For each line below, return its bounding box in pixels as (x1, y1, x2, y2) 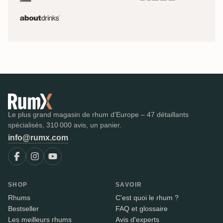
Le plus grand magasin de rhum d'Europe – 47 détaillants (8, 111, 189, 119)
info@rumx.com (8, 133, 68, 142)
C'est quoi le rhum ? (115, 194, 179, 202)
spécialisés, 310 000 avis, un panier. (8, 121, 121, 129)
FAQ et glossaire (115, 205, 168, 213)
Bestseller (8, 205, 39, 213)
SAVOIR (115, 181, 142, 189)
